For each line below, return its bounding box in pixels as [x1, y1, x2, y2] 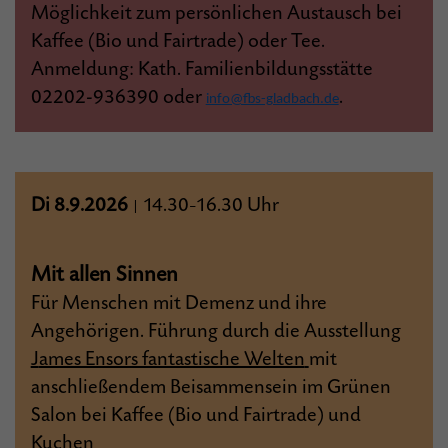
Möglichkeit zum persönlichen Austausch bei [30, 2, 402, 25]
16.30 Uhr [195, 194, 279, 217]
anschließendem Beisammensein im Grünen [30, 376, 391, 399]
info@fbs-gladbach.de [205, 92, 339, 107]
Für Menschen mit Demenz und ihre [30, 292, 327, 315]
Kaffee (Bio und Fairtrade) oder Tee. [30, 30, 325, 53]
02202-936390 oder [30, 86, 206, 109]
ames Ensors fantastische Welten [38, 348, 305, 371]
